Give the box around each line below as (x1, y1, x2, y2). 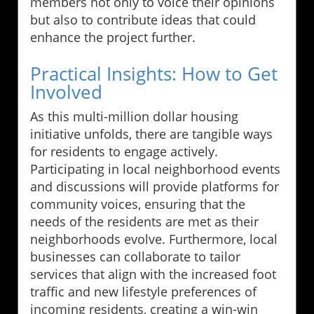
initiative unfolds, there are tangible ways (30, 125, 273, 143)
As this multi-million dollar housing (30, 108, 238, 125)
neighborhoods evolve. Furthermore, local (30, 231, 278, 248)
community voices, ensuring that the (30, 196, 245, 213)
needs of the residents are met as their (30, 213, 259, 231)
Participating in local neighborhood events (30, 161, 280, 178)
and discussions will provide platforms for (30, 178, 279, 196)
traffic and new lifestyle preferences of (30, 283, 257, 301)
